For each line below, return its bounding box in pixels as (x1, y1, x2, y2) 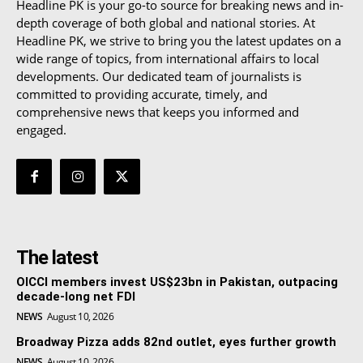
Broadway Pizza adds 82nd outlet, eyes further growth (16, 335, 336, 350)
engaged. (16, 121, 66, 138)
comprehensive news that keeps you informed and (16, 103, 299, 120)
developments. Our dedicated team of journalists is (16, 67, 301, 84)
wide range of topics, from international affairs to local (16, 49, 319, 66)
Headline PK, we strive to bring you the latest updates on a (16, 32, 341, 49)
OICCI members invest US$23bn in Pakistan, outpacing (16, 275, 338, 290)
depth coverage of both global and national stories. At (16, 14, 315, 31)
